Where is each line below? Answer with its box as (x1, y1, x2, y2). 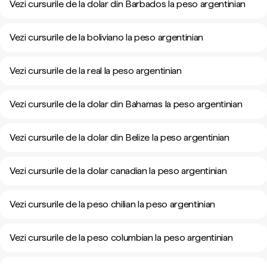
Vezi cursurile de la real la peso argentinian (10, 65, 182, 76)
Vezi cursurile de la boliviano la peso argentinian (10, 32, 203, 43)
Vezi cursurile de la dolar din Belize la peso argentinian (10, 132, 229, 143)
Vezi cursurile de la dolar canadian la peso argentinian (10, 165, 227, 176)
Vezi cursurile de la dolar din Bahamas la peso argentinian (10, 98, 243, 110)
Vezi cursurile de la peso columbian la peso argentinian (10, 232, 233, 243)
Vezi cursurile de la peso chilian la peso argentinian (10, 198, 216, 210)
